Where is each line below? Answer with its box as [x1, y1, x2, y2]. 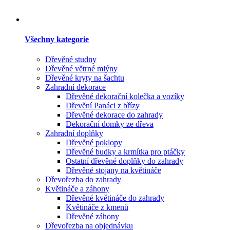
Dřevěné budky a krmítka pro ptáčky [66, 147, 185, 157]
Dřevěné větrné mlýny [45, 64, 118, 73]
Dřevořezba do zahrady [45, 175, 121, 184]
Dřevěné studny [45, 55, 97, 64]
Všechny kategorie [25, 34, 89, 44]
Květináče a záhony [45, 184, 109, 194]
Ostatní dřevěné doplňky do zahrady [66, 157, 183, 166]
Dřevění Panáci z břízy [66, 101, 140, 110]
